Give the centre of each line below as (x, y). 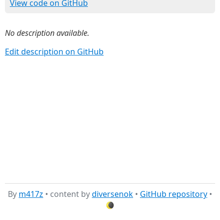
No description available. (47, 33)
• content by (68, 194)
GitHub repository (174, 194)
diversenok (112, 194)
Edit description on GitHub (54, 52)
